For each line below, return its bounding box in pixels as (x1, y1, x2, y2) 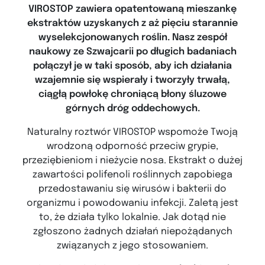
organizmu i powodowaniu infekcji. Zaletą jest (27, 198, 238, 208)
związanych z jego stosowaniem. (57, 240, 208, 251)
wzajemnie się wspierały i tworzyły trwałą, (35, 75, 230, 85)
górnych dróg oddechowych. (65, 103, 200, 114)
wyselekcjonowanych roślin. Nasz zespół (38, 32, 227, 43)
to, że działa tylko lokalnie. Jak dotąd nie (39, 212, 226, 222)
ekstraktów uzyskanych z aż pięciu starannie (27, 18, 238, 28)
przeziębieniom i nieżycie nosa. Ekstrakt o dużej (22, 155, 243, 166)
